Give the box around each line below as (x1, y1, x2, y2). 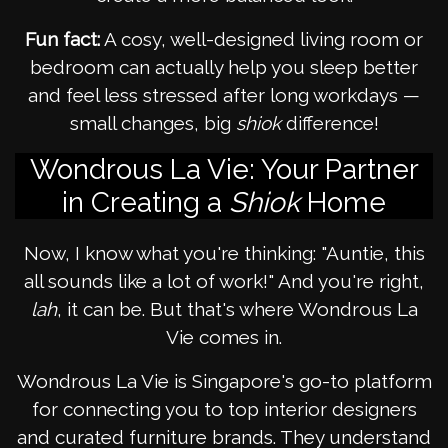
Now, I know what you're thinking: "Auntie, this (23, 242, 425, 265)
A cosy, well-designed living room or (100, 28, 423, 51)
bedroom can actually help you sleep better (30, 56, 418, 79)
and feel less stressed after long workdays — (28, 84, 420, 107)
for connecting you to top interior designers (31, 398, 417, 421)
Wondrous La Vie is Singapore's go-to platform (16, 370, 432, 393)
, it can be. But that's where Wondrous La (56, 298, 418, 321)
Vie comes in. (166, 326, 282, 349)
